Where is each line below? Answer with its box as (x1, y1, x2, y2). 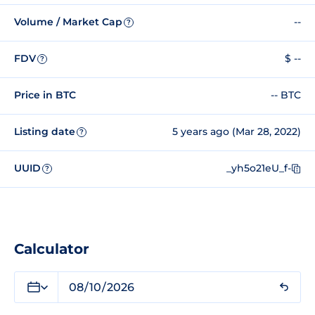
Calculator (14, 240, 89, 257)
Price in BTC (14, 89, 76, 102)
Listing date (14, 125, 75, 139)
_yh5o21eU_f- (226, 162, 291, 175)
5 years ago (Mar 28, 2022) (172, 125, 301, 139)
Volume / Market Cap (14, 15, 122, 29)
